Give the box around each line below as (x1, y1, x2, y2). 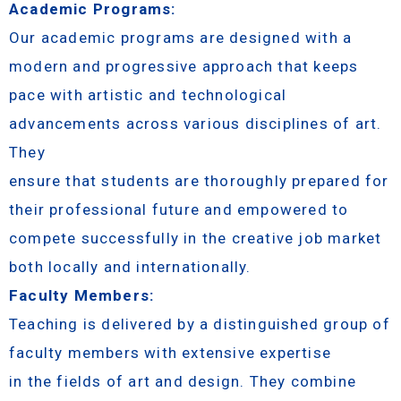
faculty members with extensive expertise (9, 343, 332, 362)
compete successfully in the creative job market (9, 228, 382, 247)
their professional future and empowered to (9, 200, 349, 218)
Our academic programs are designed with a (9, 28, 353, 47)
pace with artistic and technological (9, 85, 287, 104)
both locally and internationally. (9, 257, 252, 276)
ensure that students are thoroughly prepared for (9, 171, 389, 190)
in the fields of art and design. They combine (9, 371, 357, 390)
